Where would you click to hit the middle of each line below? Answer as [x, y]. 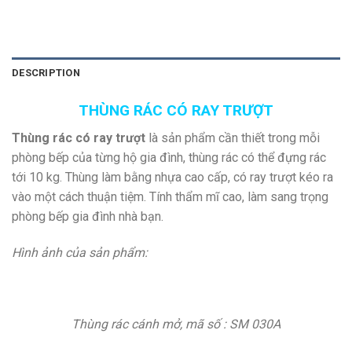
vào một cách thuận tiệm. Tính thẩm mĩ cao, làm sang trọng [170, 197]
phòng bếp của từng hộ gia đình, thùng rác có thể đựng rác [169, 158]
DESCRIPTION [46, 73]
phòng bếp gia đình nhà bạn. [88, 217]
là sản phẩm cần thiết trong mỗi [234, 138]
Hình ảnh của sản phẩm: [80, 252]
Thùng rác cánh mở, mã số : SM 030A [176, 324]
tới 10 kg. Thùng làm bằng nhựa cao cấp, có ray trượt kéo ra [172, 178]
